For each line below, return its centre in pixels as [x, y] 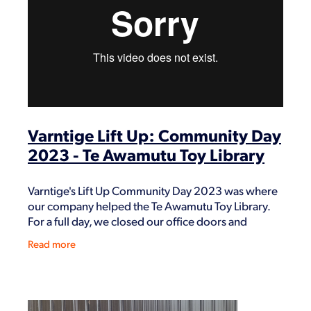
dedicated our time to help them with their [132, 236]
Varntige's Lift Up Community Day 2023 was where [153, 190]
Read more [52, 243]
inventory [51, 251]
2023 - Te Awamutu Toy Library [146, 154]
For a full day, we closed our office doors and [137, 220]
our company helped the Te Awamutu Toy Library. [149, 205]
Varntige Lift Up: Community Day [154, 134]
